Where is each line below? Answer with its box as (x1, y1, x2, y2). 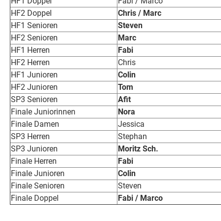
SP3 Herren (11, 131, 50, 141)
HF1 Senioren (11, 20, 58, 30)
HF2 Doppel (11, 8, 52, 18)
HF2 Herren (11, 57, 50, 67)
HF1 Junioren (11, 70, 58, 79)
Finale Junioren (11, 168, 65, 178)
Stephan (118, 131, 147, 141)
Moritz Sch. (118, 144, 158, 153)
